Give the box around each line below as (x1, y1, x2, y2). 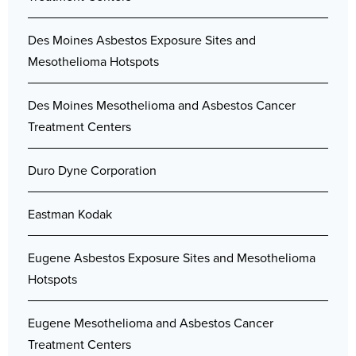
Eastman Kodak (28, 204, 112, 223)
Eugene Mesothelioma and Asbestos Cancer (28, 313, 273, 332)
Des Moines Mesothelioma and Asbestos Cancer (28, 95, 296, 114)
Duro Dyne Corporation (28, 161, 157, 180)
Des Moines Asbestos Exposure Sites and (28, 30, 256, 49)
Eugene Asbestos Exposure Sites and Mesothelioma (28, 248, 315, 267)
